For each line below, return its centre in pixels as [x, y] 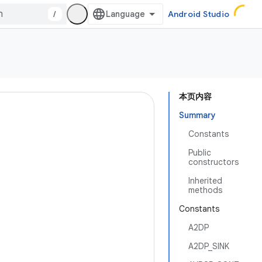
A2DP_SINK [209, 246]
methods [205, 190]
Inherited [205, 181]
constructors [213, 162]
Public [200, 153]
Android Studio [198, 14]
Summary [197, 115]
